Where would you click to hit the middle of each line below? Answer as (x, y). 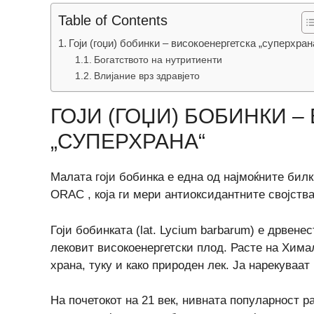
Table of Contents (113, 20)
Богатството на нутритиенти (158, 60)
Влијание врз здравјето (146, 76)
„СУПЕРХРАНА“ (128, 141)
